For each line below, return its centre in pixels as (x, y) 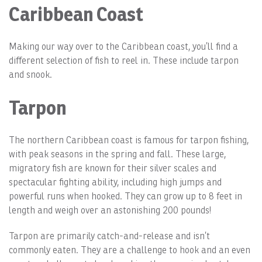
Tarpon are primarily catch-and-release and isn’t (109, 236)
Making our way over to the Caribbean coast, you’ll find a (123, 47)
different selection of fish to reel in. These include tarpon (124, 61)
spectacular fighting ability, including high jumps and (115, 182)
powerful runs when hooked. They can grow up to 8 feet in (125, 196)
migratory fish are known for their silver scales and (113, 168)
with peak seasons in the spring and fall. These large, (117, 154)
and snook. (30, 75)
